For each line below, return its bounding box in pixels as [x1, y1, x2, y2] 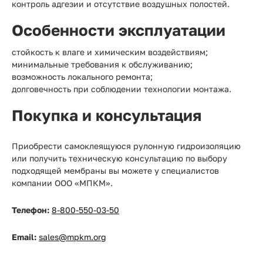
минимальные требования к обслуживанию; [12, 59, 193, 69]
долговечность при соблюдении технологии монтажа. [12, 84, 231, 94]
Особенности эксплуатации [12, 21, 225, 39]
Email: [12, 232, 36, 242]
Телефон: [12, 205, 49, 215]
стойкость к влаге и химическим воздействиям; [12, 47, 208, 57]
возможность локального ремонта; [12, 72, 153, 82]
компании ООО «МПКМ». [12, 178, 113, 188]
